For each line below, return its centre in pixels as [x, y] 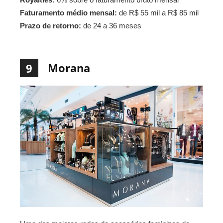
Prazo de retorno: [51, 25]
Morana [69, 67]
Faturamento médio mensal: [68, 12]
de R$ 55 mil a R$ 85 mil [158, 12]
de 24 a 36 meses [111, 25]
